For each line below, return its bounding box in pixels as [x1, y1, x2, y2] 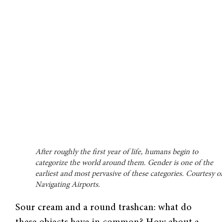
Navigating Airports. [35, 180, 101, 189]
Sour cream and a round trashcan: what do [15, 202, 192, 213]
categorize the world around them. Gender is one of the [35, 159, 214, 167]
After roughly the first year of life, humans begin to [35, 148, 199, 156]
